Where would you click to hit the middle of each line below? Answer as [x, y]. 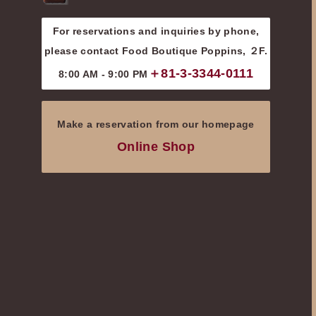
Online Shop [156, 147]
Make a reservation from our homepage [156, 124]
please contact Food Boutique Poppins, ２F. [156, 51]
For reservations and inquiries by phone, [156, 31]
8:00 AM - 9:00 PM [103, 74]
